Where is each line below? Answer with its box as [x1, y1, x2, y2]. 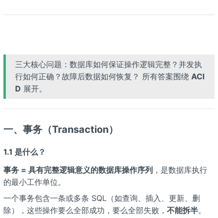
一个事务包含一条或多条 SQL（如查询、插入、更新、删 [3, 193, 200, 203]
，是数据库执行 [152, 164, 207, 175]
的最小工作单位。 [3, 177, 66, 187]
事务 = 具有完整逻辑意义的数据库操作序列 [3, 164, 153, 175]
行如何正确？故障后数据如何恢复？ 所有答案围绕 [15, 71, 191, 81]
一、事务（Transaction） [3, 123, 118, 135]
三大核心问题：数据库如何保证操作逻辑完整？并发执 [15, 59, 202, 69]
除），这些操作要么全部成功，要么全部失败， [3, 205, 167, 215]
